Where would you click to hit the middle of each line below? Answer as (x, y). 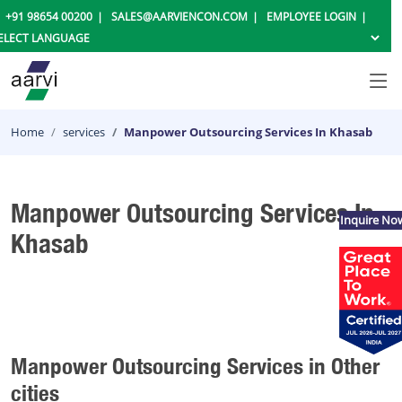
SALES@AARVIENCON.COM (179, 17)
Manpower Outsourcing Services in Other (195, 366)
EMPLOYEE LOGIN (311, 17)
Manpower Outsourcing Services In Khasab (248, 132)
